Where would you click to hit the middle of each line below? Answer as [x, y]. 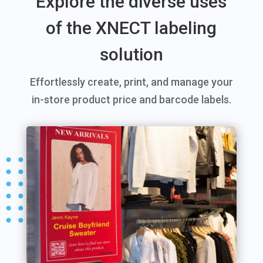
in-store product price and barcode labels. [131, 99]
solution [131, 54]
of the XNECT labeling [131, 28]
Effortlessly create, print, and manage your [131, 82]
